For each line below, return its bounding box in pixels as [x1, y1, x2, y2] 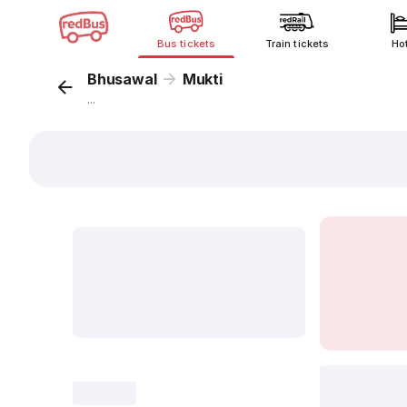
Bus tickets [157, 37, 215, 50]
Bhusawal [87, 70, 157, 88]
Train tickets [265, 37, 329, 50]
